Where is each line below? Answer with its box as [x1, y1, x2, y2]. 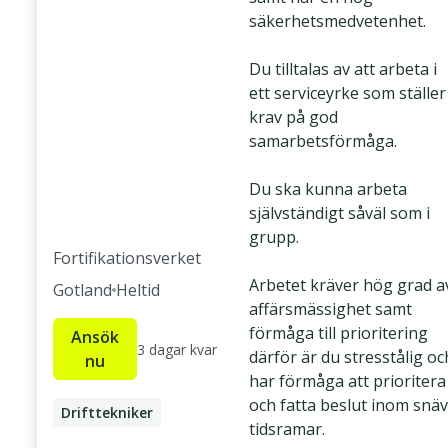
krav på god [249, 106, 338, 128]
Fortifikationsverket [53, 247, 201, 269]
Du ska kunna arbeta [249, 178, 407, 200]
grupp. [249, 226, 299, 248]
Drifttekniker [61, 403, 153, 422]
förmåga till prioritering [249, 322, 428, 344]
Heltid [116, 279, 160, 301]
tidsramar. [249, 418, 325, 440]
